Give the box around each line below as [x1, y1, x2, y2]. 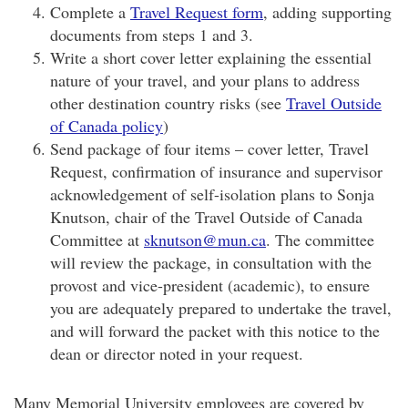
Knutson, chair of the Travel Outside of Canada [50, 206, 362, 228]
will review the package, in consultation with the [50, 251, 372, 273]
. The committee [266, 229, 374, 250]
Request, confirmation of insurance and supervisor [50, 160, 382, 182]
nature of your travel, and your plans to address [50, 69, 360, 91]
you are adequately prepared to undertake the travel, [50, 297, 392, 319]
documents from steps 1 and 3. [50, 24, 253, 46]
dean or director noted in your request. [50, 342, 309, 364]
